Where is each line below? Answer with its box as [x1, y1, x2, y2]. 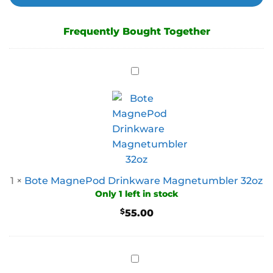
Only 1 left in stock [95, 188, 178, 200]
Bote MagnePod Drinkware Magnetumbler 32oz [24, 175, 263, 187]
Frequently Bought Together [63, 26, 210, 38]
